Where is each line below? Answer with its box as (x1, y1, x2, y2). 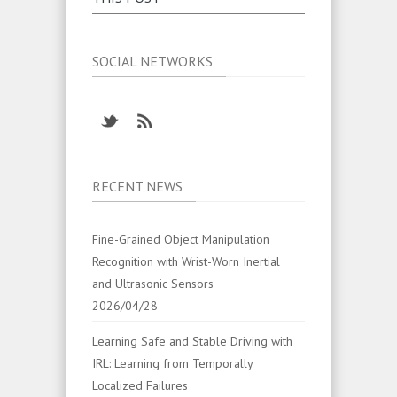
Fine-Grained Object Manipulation (92, 230, 269, 247)
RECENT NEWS (92, 176, 183, 195)
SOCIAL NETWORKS (92, 51, 213, 70)
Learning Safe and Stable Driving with (92, 332, 292, 349)
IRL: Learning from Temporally (92, 354, 253, 371)
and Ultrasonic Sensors (92, 275, 214, 292)
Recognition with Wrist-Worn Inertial (92, 253, 280, 269)
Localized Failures (92, 377, 188, 393)
